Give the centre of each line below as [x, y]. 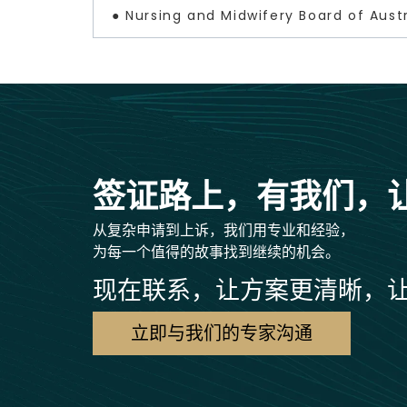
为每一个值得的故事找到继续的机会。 [216, 252]
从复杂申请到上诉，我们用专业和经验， [223, 230]
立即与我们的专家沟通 [222, 333]
